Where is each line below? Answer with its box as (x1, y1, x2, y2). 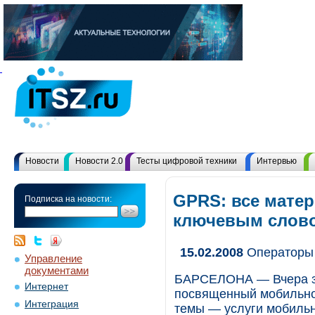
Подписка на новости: (25, 194, 112, 204)
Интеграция (25, 299, 79, 309)
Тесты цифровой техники (136, 156, 237, 166)
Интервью (257, 156, 297, 166)
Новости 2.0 (75, 156, 123, 166)
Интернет (25, 281, 68, 292)
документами (25, 264, 89, 274)
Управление (25, 252, 82, 264)
